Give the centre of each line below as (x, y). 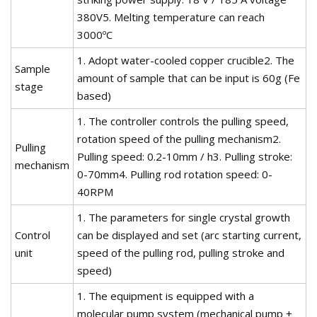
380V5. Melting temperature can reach (171, 17)
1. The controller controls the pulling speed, (183, 121)
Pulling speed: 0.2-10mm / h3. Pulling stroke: (185, 156)
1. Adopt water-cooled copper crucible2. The (186, 60)
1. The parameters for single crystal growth (184, 217)
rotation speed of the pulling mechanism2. (179, 138)
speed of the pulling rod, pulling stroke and (181, 252)
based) (94, 95)
